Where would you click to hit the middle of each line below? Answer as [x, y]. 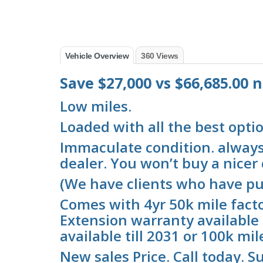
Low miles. [96, 106]
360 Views [160, 56]
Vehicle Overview [97, 56]
